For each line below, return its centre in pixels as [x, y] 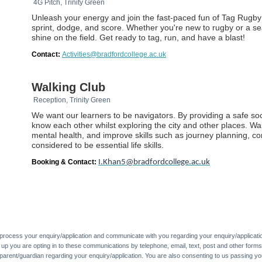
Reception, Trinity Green [73, 100]
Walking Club [68, 87]
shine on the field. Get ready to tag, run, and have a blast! [138, 37]
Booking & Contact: [65, 162]
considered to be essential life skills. [98, 145]
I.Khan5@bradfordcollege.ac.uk [154, 162]
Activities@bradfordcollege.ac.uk [114, 54]
